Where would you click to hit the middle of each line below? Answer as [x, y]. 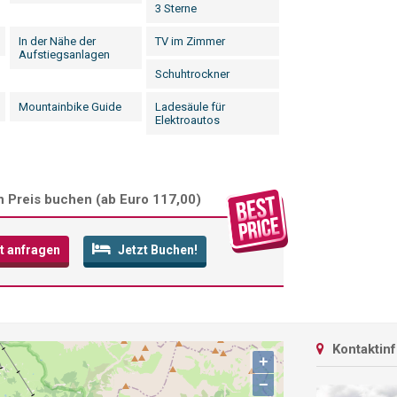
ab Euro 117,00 [149, 199]
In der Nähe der [58, 41]
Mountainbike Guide [70, 107]
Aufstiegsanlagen [65, 54]
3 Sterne [176, 8]
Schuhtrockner [193, 74]
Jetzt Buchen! [157, 250]
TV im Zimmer [191, 41]
